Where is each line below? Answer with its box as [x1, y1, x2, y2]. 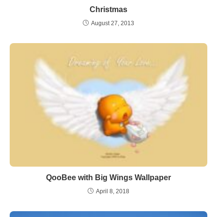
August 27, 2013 [91, 20, 134, 27]
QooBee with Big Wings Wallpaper [46, 173, 171, 182]
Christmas [90, 5, 127, 14]
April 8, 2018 [96, 188, 129, 195]
